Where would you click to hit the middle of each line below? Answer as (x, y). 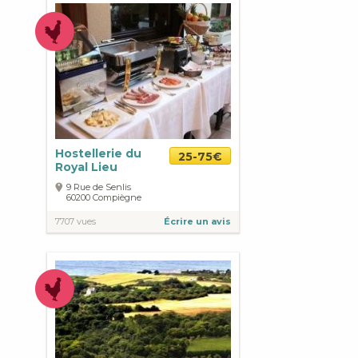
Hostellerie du (98, 153)
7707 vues (76, 221)
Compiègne (117, 197)
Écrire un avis (197, 221)
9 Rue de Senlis (99, 187)
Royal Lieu (86, 167)
